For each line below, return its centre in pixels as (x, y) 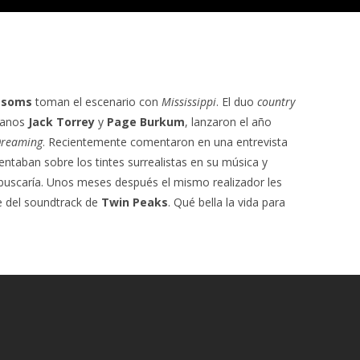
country (276, 101)
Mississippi (189, 101)
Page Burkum (146, 121)
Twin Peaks (135, 202)
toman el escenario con (97, 101)
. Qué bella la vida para (227, 202)
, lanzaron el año (228, 121)
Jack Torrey (61, 121)
